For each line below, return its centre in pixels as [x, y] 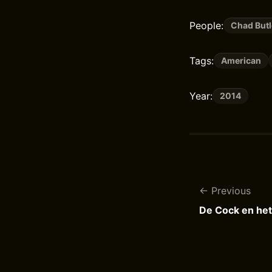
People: [206, 25]
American [241, 60]
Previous [231, 191]
